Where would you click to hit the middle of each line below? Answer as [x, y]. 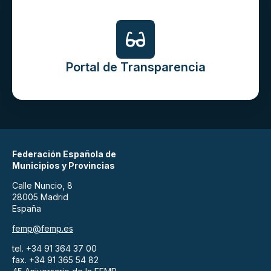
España [27, 209]
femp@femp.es [43, 229]
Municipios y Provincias [64, 166]
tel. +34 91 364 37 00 [54, 249]
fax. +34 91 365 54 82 [55, 260]
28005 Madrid [40, 197]
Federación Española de [64, 154]
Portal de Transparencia [135, 67]
